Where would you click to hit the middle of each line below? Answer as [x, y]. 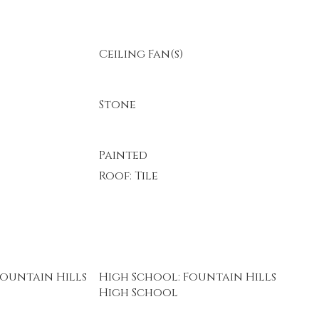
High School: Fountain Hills [187, 277]
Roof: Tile [128, 176]
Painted [123, 155]
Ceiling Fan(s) [141, 54]
